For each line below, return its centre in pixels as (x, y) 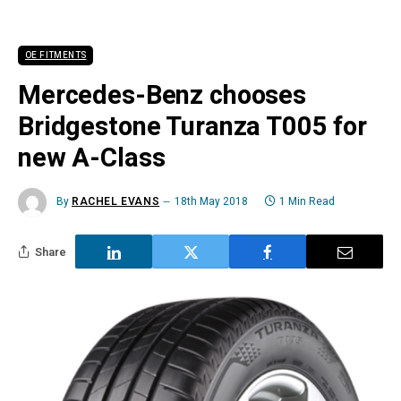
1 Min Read (307, 202)
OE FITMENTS (56, 55)
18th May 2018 (212, 202)
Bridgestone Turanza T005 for (192, 127)
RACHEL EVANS (116, 202)
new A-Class (92, 158)
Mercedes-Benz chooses (162, 96)
